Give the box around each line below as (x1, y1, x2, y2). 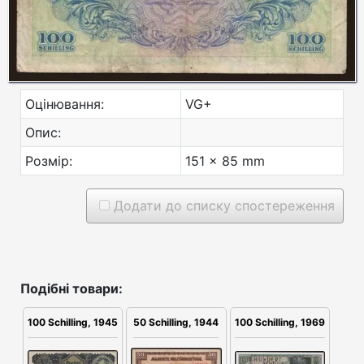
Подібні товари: (20, 280, 123, 297)
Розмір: (25, 153, 72, 170)
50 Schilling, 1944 (133, 316, 219, 329)
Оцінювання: (25, 96, 104, 113)
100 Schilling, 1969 (234, 316, 325, 329)
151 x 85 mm (185, 153, 265, 170)
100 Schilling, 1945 (28, 316, 119, 329)
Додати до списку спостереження (110, 197, 335, 214)
